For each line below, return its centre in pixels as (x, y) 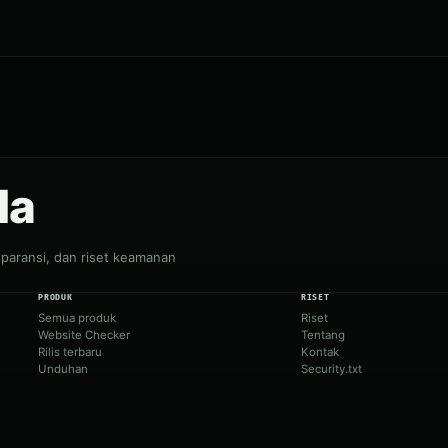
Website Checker (84, 335)
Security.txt (331, 369)
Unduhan (63, 369)
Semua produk (77, 318)
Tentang (322, 335)
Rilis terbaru (70, 352)
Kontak (319, 352)
